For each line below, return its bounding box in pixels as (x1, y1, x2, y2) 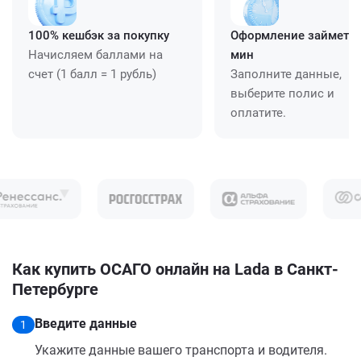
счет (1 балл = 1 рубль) (28, 66, 156, 81)
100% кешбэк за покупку (28, 27, 169, 43)
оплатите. (230, 105, 286, 120)
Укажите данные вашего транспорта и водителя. (35, 342, 327, 358)
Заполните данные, (230, 66, 342, 81)
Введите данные (35, 315, 137, 331)
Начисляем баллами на (28, 47, 163, 62)
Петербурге (12, 279, 98, 299)
